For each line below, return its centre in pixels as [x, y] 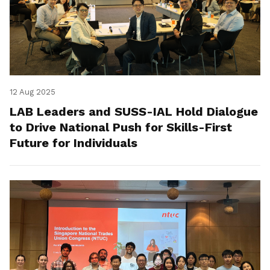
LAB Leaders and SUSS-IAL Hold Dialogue [134, 112]
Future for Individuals [74, 143]
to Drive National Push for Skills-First [121, 127]
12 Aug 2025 [33, 92]
